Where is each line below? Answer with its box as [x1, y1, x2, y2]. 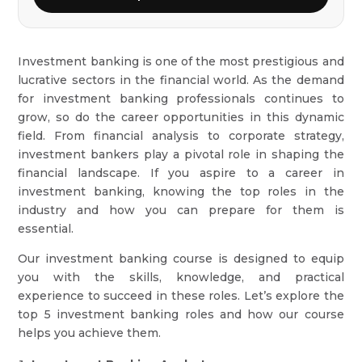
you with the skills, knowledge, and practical [18, 270, 344, 284]
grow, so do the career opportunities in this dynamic [18, 110, 344, 124]
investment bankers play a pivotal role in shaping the [18, 147, 344, 162]
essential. [18, 221, 74, 236]
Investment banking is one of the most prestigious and [18, 54, 344, 69]
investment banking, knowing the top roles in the [18, 184, 344, 199]
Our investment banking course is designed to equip [18, 251, 344, 266]
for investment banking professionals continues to [18, 91, 344, 106]
